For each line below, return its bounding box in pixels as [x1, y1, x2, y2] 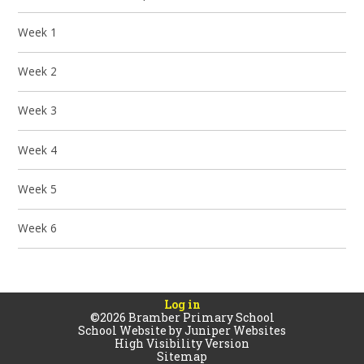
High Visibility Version [115, 335, 249, 351]
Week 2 [18, 63, 58, 80]
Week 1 [18, 24, 58, 40]
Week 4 [18, 141, 58, 158]
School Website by [78, 322, 184, 338]
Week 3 [18, 102, 58, 119]
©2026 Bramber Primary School [89, 309, 275, 325]
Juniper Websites [184, 322, 286, 338]
